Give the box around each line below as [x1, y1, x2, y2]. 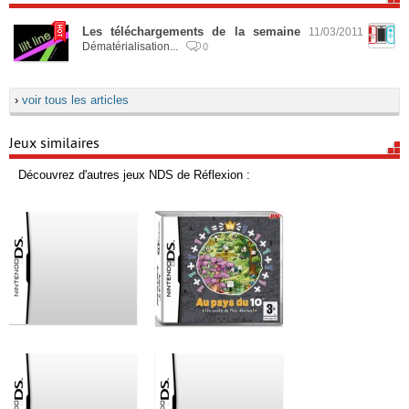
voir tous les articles [22, 93, 129, 107]
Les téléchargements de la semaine [82, 25, 300, 38]
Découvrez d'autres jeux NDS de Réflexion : [18, 168, 250, 182]
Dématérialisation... [82, 40, 181, 52]
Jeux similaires [9, 135, 100, 152]
